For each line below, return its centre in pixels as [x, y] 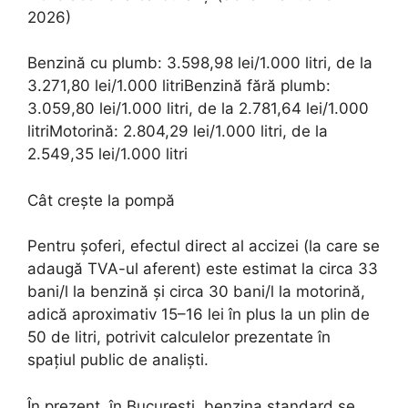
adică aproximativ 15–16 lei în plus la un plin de [199, 314]
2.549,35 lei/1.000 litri [107, 154]
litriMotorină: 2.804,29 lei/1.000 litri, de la [178, 131]
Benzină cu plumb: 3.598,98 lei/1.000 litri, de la [200, 63]
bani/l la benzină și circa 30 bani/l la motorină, [196, 291]
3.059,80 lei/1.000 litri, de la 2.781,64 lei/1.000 [198, 108]
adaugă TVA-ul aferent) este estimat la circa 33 [203, 269]
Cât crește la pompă [101, 200]
